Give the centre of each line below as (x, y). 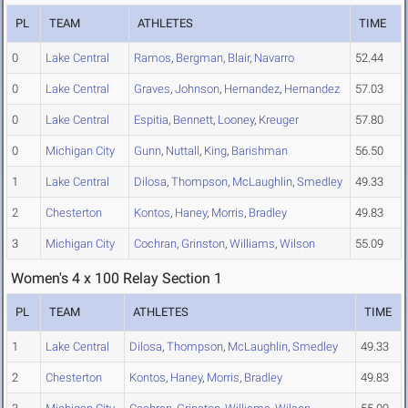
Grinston (203, 244)
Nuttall (183, 151)
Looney (236, 120)
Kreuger (279, 120)
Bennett (193, 120)
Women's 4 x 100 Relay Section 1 (117, 279)
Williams (252, 244)
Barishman (260, 151)
